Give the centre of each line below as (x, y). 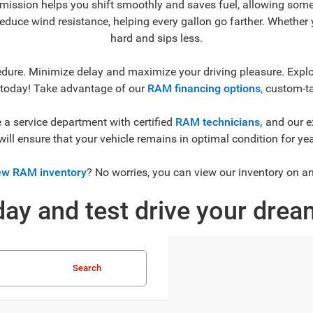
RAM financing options (204, 88)
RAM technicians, (219, 122)
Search (87, 268)
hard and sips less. (156, 38)
